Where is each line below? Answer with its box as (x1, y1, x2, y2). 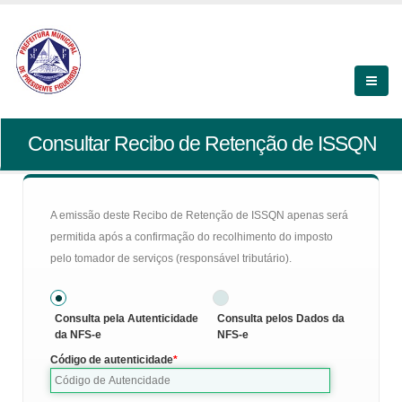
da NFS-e (55, 328, 101, 341)
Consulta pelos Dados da (217, 312, 345, 325)
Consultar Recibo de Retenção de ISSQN (28, 132, 377, 155)
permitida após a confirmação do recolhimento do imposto (50, 231, 333, 243)
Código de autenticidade (50, 354, 173, 366)
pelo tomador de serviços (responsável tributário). (50, 252, 292, 265)
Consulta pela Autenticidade (55, 312, 198, 325)
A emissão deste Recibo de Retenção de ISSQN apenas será (50, 209, 348, 222)
